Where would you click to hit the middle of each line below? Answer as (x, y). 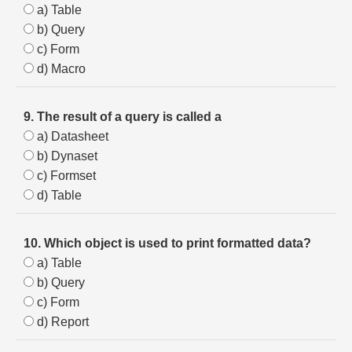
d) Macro (60, 69)
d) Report (61, 322)
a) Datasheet (71, 136)
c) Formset (65, 176)
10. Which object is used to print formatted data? (167, 243)
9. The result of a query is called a (123, 117)
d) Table (58, 195)
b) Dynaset (66, 156)
